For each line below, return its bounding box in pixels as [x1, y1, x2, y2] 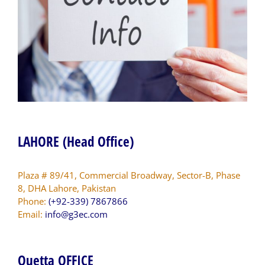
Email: [18, 208, 45, 220]
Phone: [18, 195, 49, 207]
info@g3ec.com [45, 208, 108, 220]
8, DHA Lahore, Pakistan [18, 182, 116, 194]
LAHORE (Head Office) [18, 131, 134, 151]
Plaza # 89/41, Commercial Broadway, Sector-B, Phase [18, 169, 240, 181]
